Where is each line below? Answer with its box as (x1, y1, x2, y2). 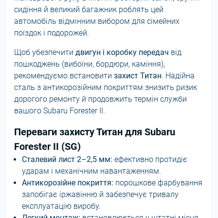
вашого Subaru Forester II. (14, 106, 105, 115)
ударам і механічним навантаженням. (22, 166, 161, 176)
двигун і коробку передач (75, 48, 169, 57)
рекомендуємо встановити (14, 71, 114, 80)
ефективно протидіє (112, 155, 187, 164)
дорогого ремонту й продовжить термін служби (14, 94, 187, 104)
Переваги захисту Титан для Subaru (14, 126, 175, 138)
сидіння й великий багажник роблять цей (14, 5, 163, 14)
